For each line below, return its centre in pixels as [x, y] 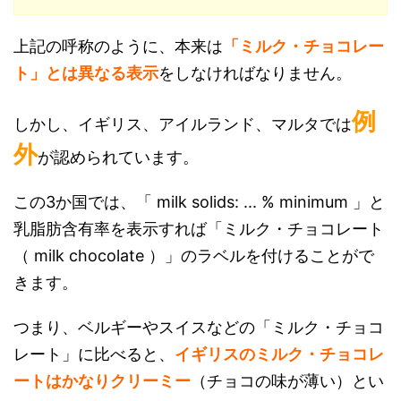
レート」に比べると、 [94, 354]
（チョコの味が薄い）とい [287, 381]
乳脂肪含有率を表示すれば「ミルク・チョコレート [199, 229]
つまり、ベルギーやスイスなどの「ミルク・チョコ [199, 327]
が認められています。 [118, 157]
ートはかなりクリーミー [102, 381]
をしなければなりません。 [255, 73]
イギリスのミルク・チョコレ [279, 354]
